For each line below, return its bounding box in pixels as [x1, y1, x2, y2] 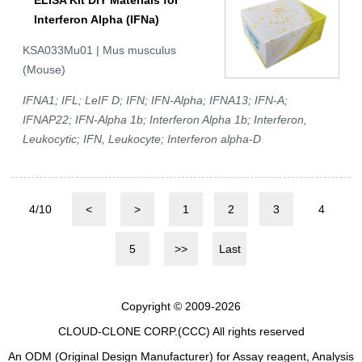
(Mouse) [23, 63, 65, 77]
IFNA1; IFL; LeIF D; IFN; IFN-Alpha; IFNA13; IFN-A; [23, 94, 288, 107]
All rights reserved [209, 324, 305, 338]
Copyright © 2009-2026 [121, 299, 241, 313]
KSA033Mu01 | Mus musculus [23, 44, 176, 57]
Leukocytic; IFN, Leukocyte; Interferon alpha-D [23, 133, 261, 146]
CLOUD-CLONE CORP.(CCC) [57, 324, 210, 338]
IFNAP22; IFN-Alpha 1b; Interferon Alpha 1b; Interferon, [23, 113, 307, 127]
